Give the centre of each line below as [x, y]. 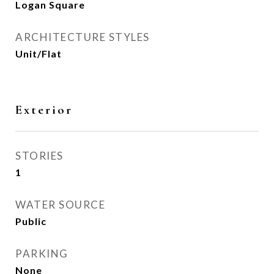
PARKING [42, 254]
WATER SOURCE [60, 205]
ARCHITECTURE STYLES [83, 37]
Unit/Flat [39, 54]
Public [31, 221]
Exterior [44, 110]
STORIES [39, 156]
